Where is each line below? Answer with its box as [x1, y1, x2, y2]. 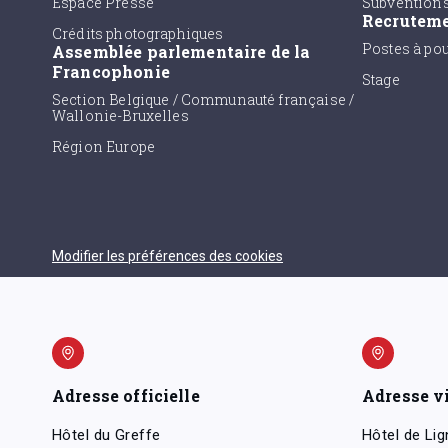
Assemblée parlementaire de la [52, 40, 311, 62]
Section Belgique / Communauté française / [52, 89, 355, 109]
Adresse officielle [52, 384, 200, 406]
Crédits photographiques [52, 23, 224, 43]
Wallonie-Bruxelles [52, 105, 189, 125]
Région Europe [52, 136, 155, 156]
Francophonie [52, 60, 170, 82]
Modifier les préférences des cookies [52, 247, 283, 264]
